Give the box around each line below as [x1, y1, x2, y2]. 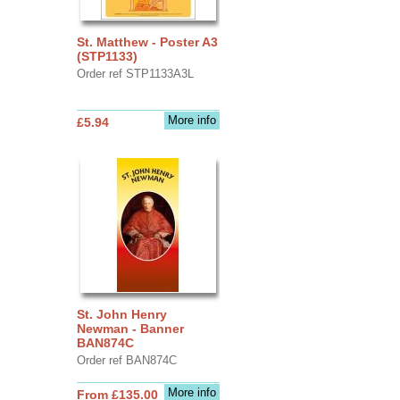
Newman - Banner [76, 321, 184, 336]
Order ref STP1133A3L [76, 66, 194, 80]
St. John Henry [76, 306, 167, 321]
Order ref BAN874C [76, 353, 177, 367]
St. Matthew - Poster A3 [76, 34, 218, 49]
